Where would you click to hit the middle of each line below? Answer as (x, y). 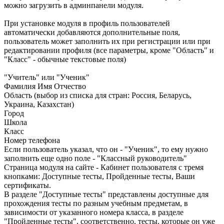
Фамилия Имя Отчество (45, 86)
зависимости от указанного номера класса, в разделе (94, 212)
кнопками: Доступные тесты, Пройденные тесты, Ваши (99, 176)
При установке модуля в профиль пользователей (87, 23)
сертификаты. (27, 185)
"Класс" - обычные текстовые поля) (65, 59)
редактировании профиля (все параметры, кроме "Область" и (109, 50)
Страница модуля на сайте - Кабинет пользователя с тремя (104, 167)
